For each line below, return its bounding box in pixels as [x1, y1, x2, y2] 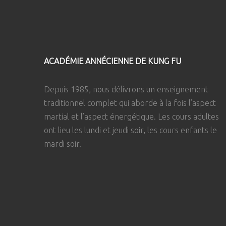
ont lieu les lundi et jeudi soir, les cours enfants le [44, 125, 217, 135]
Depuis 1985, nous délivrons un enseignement [44, 84, 208, 94]
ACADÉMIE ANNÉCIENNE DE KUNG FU [44, 56, 181, 66]
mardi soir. [44, 139, 81, 148]
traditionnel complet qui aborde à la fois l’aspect [44, 98, 216, 107]
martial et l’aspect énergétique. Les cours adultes [44, 111, 219, 121]
